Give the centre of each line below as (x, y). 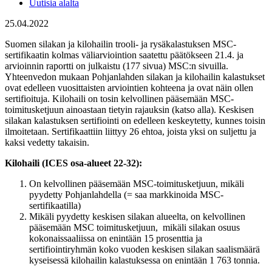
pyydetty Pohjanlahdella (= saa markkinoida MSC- (126, 194)
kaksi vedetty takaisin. (47, 142)
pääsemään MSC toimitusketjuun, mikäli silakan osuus (134, 227)
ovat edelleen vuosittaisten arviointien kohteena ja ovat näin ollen (129, 87)
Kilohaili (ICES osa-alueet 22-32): (73, 163)
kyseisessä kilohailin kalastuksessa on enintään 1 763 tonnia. (144, 260)
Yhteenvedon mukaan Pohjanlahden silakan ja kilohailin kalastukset (135, 76)
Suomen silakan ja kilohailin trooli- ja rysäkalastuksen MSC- (121, 44)
